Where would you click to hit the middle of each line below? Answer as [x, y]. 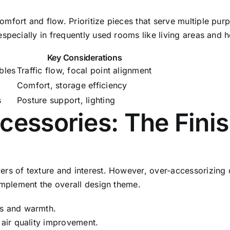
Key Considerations [84, 57]
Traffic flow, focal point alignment [84, 70]
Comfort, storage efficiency [72, 85]
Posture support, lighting [66, 100]
